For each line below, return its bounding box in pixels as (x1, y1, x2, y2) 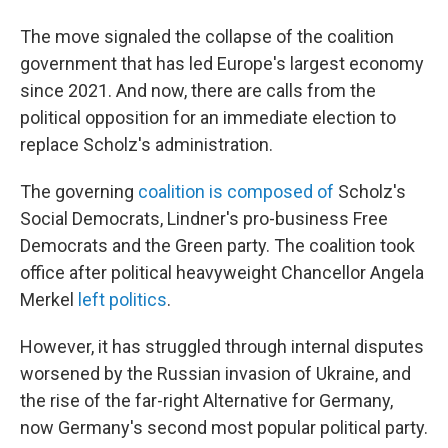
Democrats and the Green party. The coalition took (20, 235, 415, 256)
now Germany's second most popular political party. (20, 417, 428, 438)
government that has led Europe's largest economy (20, 53, 424, 74)
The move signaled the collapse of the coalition (20, 26, 394, 47)
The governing (20, 181, 138, 202)
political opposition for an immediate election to (20, 107, 396, 128)
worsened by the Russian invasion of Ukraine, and (20, 363, 411, 384)
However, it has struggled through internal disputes (20, 336, 424, 357)
